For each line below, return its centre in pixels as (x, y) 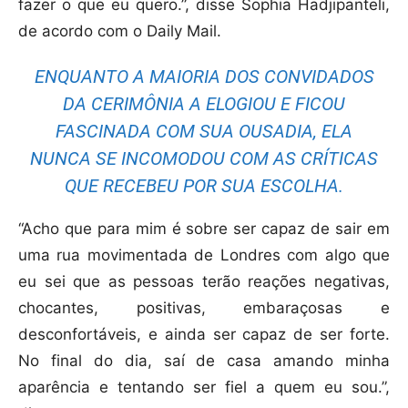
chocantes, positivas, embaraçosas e (204, 308)
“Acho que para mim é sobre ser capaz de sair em (204, 229)
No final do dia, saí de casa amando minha (204, 361)
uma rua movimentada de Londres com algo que (204, 255)
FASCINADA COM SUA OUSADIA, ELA (204, 132)
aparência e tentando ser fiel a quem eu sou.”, (204, 388)
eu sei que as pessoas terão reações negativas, (204, 282)
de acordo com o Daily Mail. (120, 31)
